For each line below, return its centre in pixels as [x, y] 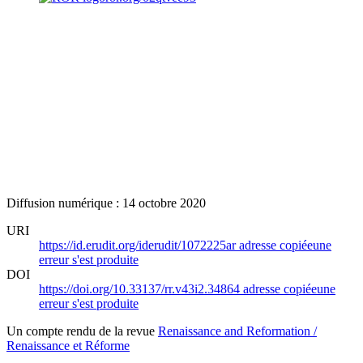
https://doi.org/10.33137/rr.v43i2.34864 [141, 288]
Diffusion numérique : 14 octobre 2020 [106, 203]
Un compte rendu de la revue [82, 331]
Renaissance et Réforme [68, 345]
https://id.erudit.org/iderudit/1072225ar [139, 245]
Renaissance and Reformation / [237, 331]
